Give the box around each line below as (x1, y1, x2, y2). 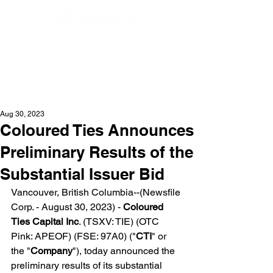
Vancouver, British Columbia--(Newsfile (11, 186, 183, 198)
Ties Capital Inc (11, 216, 79, 227)
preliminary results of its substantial (11, 260, 165, 271)
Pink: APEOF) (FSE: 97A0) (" (11, 230, 136, 242)
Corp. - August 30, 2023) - (11, 201, 123, 213)
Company (30, 245, 73, 257)
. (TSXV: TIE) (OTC (79, 216, 161, 227)
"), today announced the (73, 245, 177, 257)
